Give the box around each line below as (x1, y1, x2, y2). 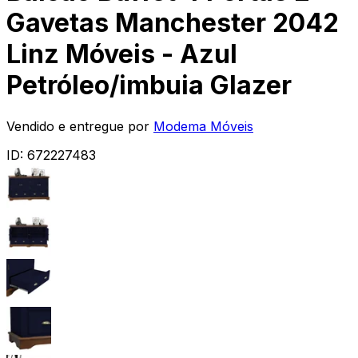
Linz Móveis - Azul (6, 38, 237, 70)
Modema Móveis (153, 117, 253, 134)
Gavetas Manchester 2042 (6, 7, 339, 39)
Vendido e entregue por (6, 117, 149, 134)
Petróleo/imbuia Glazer (6, 70, 292, 101)
